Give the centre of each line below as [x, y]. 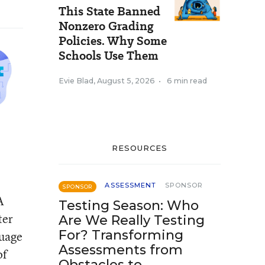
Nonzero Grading [106, 26]
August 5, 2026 [126, 81]
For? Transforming [121, 235]
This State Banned [109, 11]
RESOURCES [140, 148]
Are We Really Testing [132, 220]
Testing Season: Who [129, 206]
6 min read [187, 81]
